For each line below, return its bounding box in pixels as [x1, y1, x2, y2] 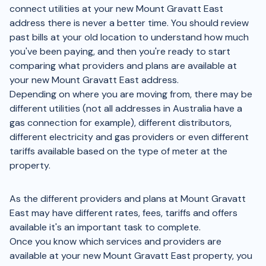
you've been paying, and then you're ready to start [9, 45, 230, 58]
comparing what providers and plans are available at [9, 59, 237, 72]
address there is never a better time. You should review [9, 17, 249, 29]
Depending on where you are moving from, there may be [9, 88, 252, 100]
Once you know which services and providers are [9, 235, 221, 248]
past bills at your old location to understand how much [9, 31, 249, 43]
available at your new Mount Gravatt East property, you [9, 249, 252, 262]
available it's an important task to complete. [9, 221, 201, 233]
